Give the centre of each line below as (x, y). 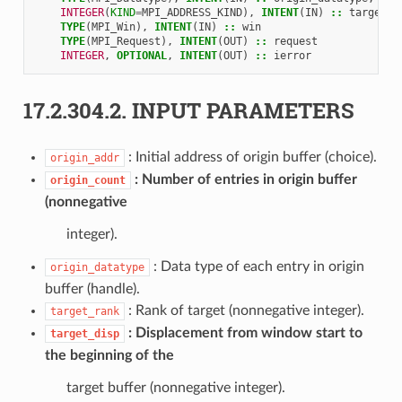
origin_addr (84, 157)
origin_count (87, 180)
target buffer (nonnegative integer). (175, 387)
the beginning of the (109, 355)
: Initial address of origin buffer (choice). (250, 157)
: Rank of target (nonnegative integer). (244, 310)
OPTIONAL (141, 55)
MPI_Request (126, 41)
